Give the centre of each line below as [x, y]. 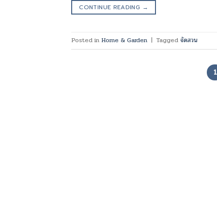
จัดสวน [189, 40]
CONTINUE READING [111, 7]
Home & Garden [124, 40]
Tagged [168, 40]
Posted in [86, 40]
